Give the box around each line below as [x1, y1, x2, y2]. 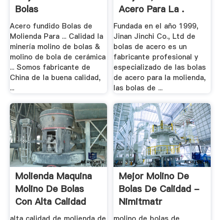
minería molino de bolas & [9, 42, 100, 52]
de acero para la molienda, [113, 73, 206, 83]
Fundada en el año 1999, [113, 21, 199, 31]
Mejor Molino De [119, 169, 190, 182]
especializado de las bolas [113, 62, 206, 73]
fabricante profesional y [113, 52, 198, 62]
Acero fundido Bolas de [9, 21, 92, 31]
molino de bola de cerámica [9, 52, 106, 62]
